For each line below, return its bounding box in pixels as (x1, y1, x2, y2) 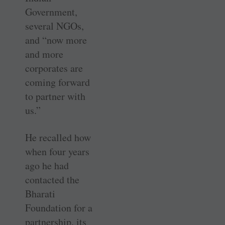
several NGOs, (25, 19, 84, 33)
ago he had (25, 159, 69, 173)
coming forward (25, 75, 90, 89)
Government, (25, 5, 77, 19)
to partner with (25, 89, 85, 103)
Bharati (25, 187, 55, 201)
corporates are (25, 61, 83, 75)
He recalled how (25, 131, 91, 145)
